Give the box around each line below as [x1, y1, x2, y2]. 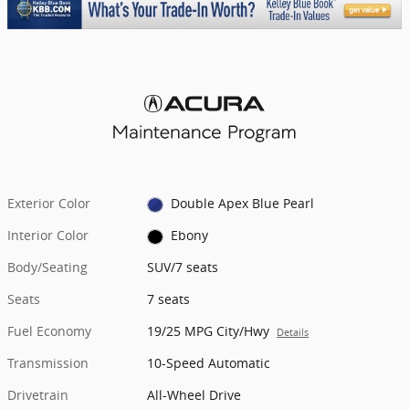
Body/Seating [7, 258, 88, 277]
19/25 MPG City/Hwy [147, 322, 270, 341]
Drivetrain [7, 386, 68, 404]
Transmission [7, 354, 89, 372]
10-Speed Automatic [147, 354, 271, 372]
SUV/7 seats [147, 258, 219, 277]
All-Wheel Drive [147, 386, 242, 404]
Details [277, 326, 309, 340]
